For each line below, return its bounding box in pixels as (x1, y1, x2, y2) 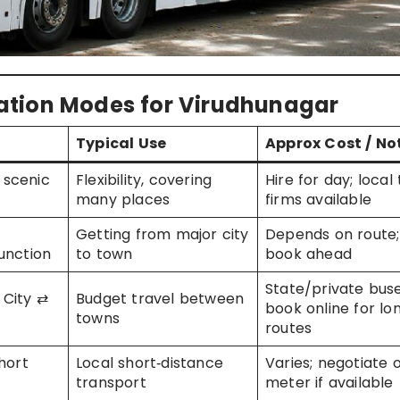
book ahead (265, 244, 352, 265)
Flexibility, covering (76, 170, 212, 191)
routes (265, 318, 312, 339)
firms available (265, 189, 371, 211)
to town (76, 244, 133, 265)
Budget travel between (76, 288, 245, 310)
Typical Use (76, 133, 167, 154)
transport (76, 372, 146, 394)
